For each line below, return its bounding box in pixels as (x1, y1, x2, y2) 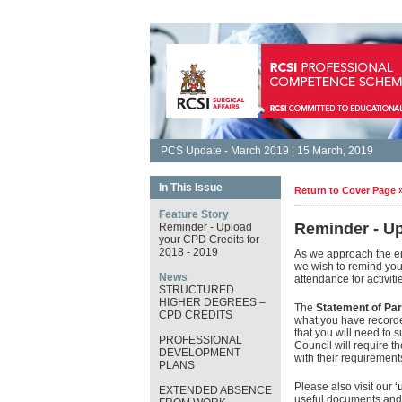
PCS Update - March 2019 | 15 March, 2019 (160, 144, 373, 157)
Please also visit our (293, 380, 395, 393)
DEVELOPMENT (158, 346, 240, 359)
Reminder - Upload (158, 221, 252, 233)
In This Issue (158, 181, 223, 194)
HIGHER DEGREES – (158, 296, 266, 309)
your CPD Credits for (158, 233, 259, 246)
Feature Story (158, 208, 229, 221)
